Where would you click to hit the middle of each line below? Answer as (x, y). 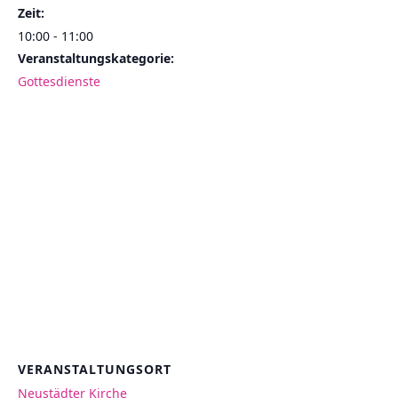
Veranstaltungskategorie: (96, 58)
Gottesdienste (59, 81)
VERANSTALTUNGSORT (95, 369)
